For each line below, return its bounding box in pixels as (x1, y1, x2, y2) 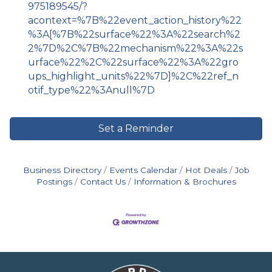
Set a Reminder (98, 123, 174, 135)
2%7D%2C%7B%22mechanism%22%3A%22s (28, 42, 243, 55)
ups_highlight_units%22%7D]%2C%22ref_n (28, 70, 239, 83)
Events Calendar (109, 165, 177, 175)
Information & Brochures (133, 177, 236, 187)
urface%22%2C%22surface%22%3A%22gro (28, 56, 239, 69)
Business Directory (22, 165, 101, 175)
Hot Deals (185, 165, 227, 175)
